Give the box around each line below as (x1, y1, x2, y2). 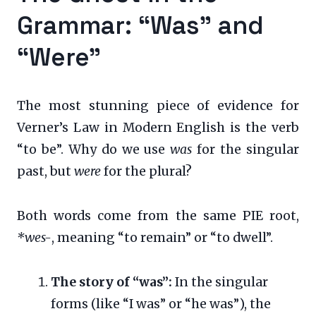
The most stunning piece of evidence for (17, 97, 299, 114)
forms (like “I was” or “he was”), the (51, 296, 271, 312)
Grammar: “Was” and (17, 8, 264, 41)
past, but (17, 163, 74, 179)
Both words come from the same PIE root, (17, 207, 299, 224)
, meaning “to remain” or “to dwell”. (51, 229, 273, 245)
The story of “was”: (51, 274, 172, 290)
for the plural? (101, 163, 192, 179)
